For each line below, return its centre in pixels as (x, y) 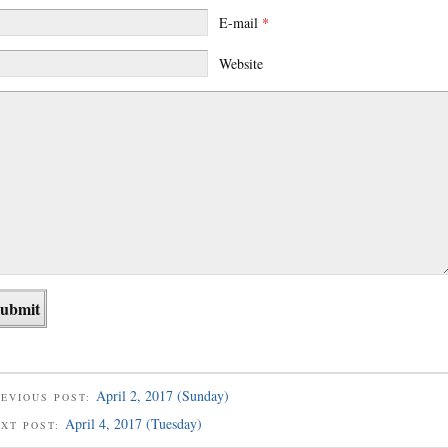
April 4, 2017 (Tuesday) (133, 424)
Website (240, 63)
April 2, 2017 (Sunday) (162, 395)
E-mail (240, 22)
